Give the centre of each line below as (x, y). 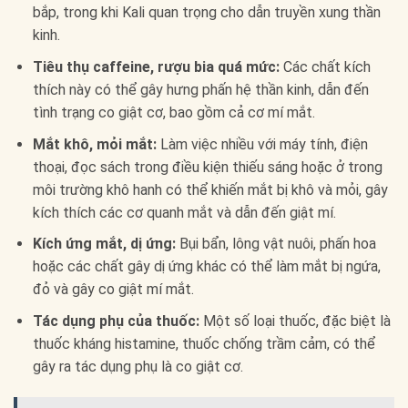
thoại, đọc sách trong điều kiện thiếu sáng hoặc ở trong (207, 167)
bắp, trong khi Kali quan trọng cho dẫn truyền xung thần (206, 13)
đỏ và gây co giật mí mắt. (113, 290)
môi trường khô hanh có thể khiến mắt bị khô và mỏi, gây (210, 189)
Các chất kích (325, 66)
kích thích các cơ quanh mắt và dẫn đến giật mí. (184, 212)
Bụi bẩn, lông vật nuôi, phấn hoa (275, 244)
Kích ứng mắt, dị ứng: (104, 244)
